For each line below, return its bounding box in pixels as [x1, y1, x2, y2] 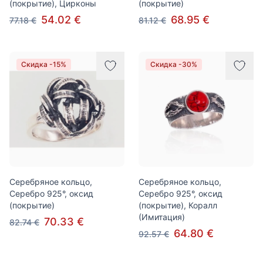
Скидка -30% [150, 60, 197, 69]
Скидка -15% [21, 60, 66, 69]
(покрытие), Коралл [139, 200, 217, 210]
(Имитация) [139, 212, 185, 222]
